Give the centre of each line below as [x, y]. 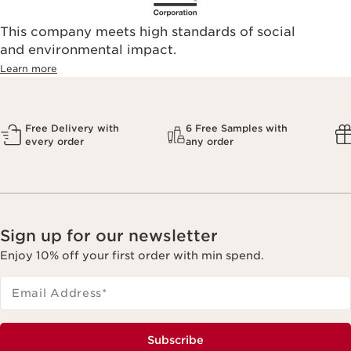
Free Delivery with [72, 128]
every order [54, 141]
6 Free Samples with [237, 128]
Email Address [57, 293]
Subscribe [175, 340]
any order [210, 141]
